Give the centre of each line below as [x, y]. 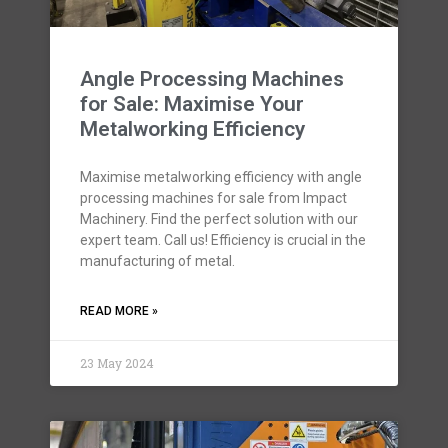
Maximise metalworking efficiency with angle [221, 177]
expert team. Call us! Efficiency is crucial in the [223, 240]
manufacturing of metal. [157, 261]
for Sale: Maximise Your [192, 104]
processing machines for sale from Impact [213, 198]
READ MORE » [119, 311]
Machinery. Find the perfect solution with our [219, 219]
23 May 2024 [117, 363]
